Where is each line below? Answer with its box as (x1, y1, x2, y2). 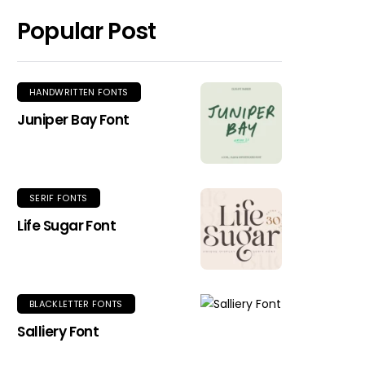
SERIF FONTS (29, 191, 88, 205)
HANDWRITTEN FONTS (29, 86, 129, 99)
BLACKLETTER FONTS (29, 297, 123, 311)
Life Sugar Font (17, 216, 117, 236)
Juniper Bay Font (17, 110, 130, 130)
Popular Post (17, 15, 156, 48)
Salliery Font (17, 322, 99, 342)
